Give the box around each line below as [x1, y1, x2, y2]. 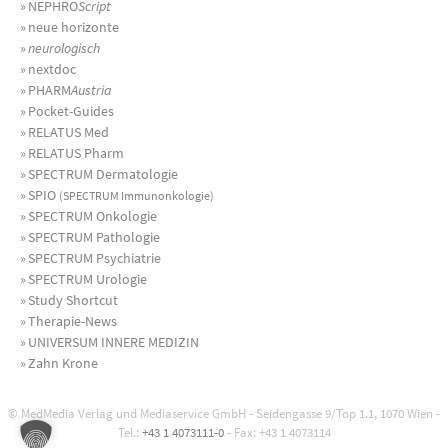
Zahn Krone [28, 353, 98, 372]
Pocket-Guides [28, 101, 114, 120]
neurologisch [28, 38, 100, 57]
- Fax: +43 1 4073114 [223, 423, 331, 441]
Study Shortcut [28, 290, 118, 309]
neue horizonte [28, 17, 119, 36]
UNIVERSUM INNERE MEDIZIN [28, 332, 199, 351]
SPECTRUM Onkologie [28, 206, 157, 225]
